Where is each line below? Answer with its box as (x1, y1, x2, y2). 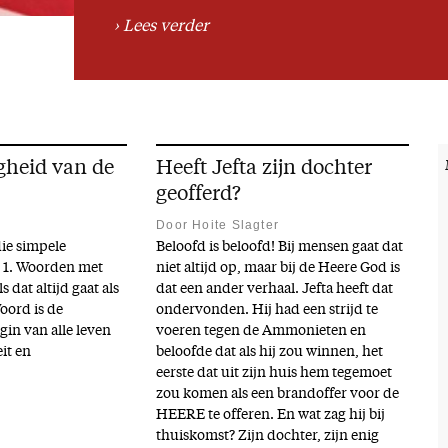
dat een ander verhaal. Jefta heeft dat (156, 283, 394, 297)
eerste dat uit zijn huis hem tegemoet (156, 367, 393, 381)
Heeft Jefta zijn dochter (156, 158, 373, 180)
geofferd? (156, 184, 242, 206)
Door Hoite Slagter (156, 218, 280, 233)
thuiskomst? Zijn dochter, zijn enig (156, 430, 380, 444)
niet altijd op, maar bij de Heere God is (156, 262, 401, 276)
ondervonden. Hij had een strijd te (156, 304, 379, 318)
